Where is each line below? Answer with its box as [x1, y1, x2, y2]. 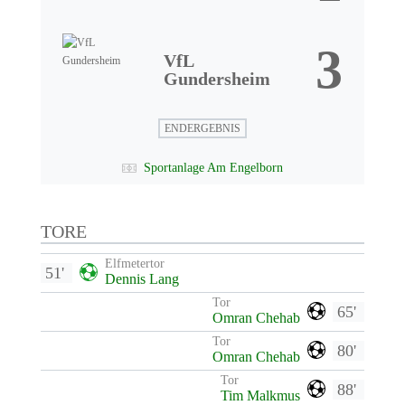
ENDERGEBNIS [164, 122, 240, 135]
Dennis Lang [104, 271, 179, 287]
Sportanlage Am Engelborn [143, 161, 283, 174]
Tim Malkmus [221, 388, 301, 403]
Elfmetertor [104, 257, 165, 270]
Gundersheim [163, 69, 270, 89]
